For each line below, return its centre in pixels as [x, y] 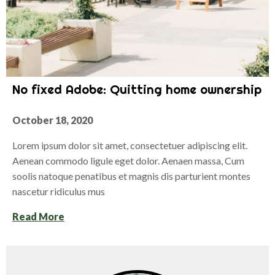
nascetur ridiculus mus [59, 192]
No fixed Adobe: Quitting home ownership [137, 90]
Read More [38, 217]
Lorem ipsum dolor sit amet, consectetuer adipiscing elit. [130, 145]
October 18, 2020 [52, 120]
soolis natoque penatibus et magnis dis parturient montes [131, 176]
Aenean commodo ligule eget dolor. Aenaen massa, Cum [128, 161]
